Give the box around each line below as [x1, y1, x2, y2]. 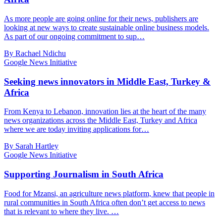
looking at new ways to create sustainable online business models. [4, 23, 209, 32]
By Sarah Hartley [4, 142, 58, 151]
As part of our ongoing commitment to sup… [4, 32, 145, 41]
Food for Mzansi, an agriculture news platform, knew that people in [4, 189, 215, 198]
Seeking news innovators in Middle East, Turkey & [4, 76, 211, 87]
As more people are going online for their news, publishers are [4, 14, 198, 23]
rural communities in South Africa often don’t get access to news [4, 198, 205, 207]
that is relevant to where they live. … [4, 207, 119, 216]
